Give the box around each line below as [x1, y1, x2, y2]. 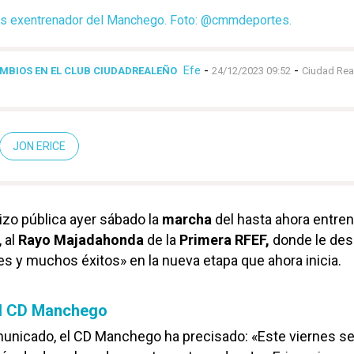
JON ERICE [13, 139, 66, 153]
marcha [162, 210, 212, 228]
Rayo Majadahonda [18, 231, 144, 248]
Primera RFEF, [176, 231, 269, 248]
